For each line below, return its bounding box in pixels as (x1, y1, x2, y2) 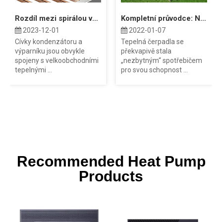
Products (79, 168, 143, 184)
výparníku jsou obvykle (15, 47, 85, 55)
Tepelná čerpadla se (121, 38, 184, 46)
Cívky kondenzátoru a (15, 38, 82, 46)
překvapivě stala (121, 47, 171, 55)
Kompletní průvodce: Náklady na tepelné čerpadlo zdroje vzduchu (200, 14, 206, 23)
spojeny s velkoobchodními (15, 56, 99, 64)
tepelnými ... (15, 66, 52, 74)
